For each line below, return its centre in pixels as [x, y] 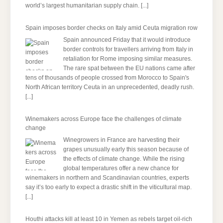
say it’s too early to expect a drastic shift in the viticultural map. [109, 187]
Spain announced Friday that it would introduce [127, 40]
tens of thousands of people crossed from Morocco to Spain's [107, 78]
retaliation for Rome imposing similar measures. [128, 59]
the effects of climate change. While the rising [124, 159]
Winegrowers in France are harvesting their [121, 140]
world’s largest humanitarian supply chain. [83, 6]
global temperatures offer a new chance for [121, 168]
